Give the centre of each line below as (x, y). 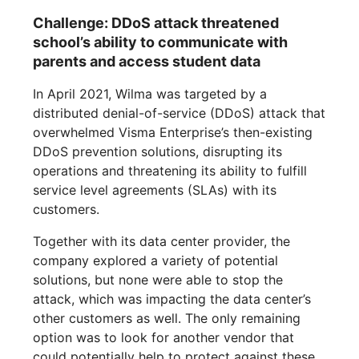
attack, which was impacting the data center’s (172, 299)
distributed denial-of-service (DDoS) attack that (179, 113)
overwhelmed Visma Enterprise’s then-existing (173, 133)
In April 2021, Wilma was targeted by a (150, 94)
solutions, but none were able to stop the (158, 280)
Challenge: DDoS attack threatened (156, 23)
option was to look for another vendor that (164, 338)
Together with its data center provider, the (162, 242)
